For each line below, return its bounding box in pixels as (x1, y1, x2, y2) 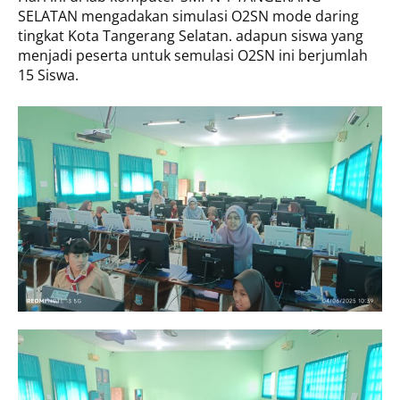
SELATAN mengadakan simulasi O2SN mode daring (18, 6, 359, 27)
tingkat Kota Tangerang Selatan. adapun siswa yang (18, 26, 363, 46)
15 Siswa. (18, 65, 79, 86)
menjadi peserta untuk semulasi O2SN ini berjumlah (18, 46, 368, 66)
